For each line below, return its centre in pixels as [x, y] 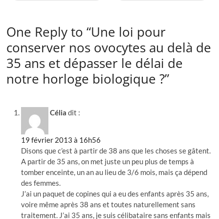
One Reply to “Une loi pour [86, 32]
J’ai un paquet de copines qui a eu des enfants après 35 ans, [115, 193]
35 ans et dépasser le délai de [95, 63]
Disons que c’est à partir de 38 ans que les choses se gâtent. [116, 150]
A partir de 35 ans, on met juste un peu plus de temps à [108, 161]
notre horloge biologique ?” [88, 78]
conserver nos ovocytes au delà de [109, 47]
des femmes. [41, 183]
